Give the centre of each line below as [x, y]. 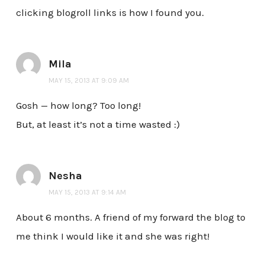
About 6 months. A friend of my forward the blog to [130, 217]
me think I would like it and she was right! [112, 236]
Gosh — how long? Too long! [78, 106]
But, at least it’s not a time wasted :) [98, 125]
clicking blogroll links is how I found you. [110, 13]
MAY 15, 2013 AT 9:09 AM [88, 81]
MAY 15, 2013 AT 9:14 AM [87, 193]
